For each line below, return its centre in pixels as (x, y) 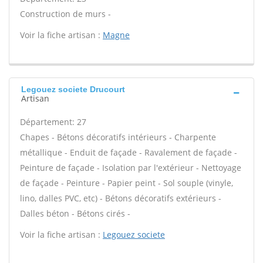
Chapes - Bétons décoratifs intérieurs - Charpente (118, 137)
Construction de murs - (65, 14)
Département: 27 (53, 122)
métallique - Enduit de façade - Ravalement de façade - (129, 152)
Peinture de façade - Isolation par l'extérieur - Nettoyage (131, 168)
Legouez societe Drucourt (73, 89)
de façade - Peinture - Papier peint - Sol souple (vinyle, (127, 183)
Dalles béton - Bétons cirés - (75, 213)
